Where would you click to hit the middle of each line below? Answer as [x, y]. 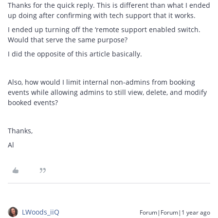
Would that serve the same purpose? [69, 39]
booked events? [34, 102]
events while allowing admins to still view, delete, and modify [107, 92]
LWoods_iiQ [41, 212]
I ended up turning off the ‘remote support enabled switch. [104, 29]
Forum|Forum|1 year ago [175, 212]
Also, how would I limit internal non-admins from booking [101, 82]
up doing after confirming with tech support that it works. [103, 15]
